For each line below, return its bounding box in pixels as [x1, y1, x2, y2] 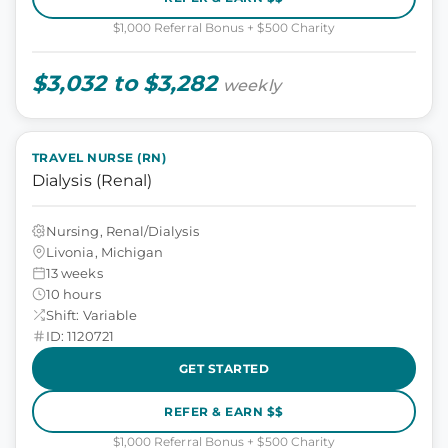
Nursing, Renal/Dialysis [46, 222, 199, 239]
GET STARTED [178, 360, 270, 376]
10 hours [46, 285, 101, 302]
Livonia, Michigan [46, 243, 164, 260]
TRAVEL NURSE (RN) [32, 150, 167, 165]
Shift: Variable [46, 306, 138, 323]
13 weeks [46, 264, 103, 281]
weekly [223, 76, 281, 95]
